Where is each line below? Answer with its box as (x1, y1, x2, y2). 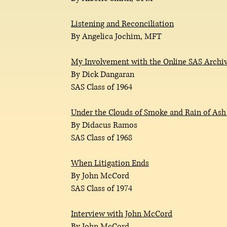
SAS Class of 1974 (71, 183, 132, 194)
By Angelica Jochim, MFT (71, 31, 162, 42)
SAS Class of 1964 (71, 82, 132, 93)
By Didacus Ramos (71, 120, 137, 131)
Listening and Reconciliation (71, 18, 174, 29)
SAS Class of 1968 (71, 132, 132, 143)
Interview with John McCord (71, 208, 172, 219)
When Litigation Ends (71, 158, 149, 169)
